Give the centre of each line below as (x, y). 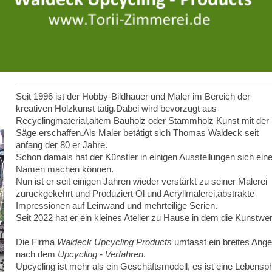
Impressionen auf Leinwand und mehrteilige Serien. (117, 206)
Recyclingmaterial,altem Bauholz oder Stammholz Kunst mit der (143, 121)
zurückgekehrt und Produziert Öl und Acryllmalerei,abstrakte (135, 193)
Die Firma (37, 242)
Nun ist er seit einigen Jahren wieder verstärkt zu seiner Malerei (142, 181)
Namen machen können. (65, 169)
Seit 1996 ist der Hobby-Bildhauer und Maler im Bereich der (133, 96)
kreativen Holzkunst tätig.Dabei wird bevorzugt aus (117, 108)
